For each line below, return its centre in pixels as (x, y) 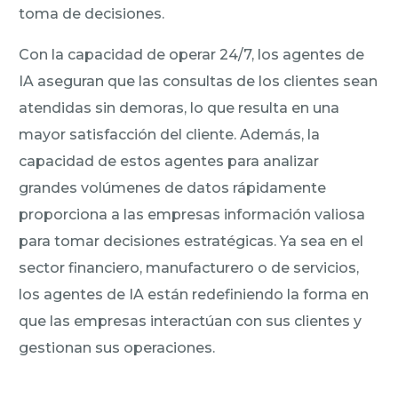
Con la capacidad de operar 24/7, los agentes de (192, 54)
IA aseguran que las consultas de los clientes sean (199, 81)
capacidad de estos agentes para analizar (169, 161)
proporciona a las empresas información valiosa (192, 214)
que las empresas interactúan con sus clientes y (191, 321)
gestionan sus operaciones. (117, 347)
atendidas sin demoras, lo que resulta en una (179, 107)
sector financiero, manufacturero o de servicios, (189, 267)
